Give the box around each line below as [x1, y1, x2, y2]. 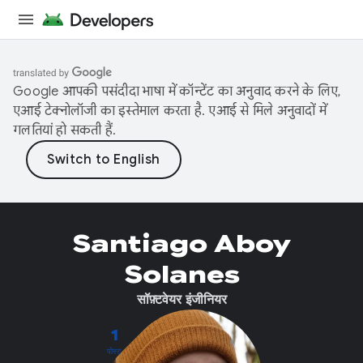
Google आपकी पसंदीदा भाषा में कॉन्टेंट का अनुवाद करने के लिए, [13, 83, 341, 100]
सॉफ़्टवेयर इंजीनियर [136, 292, 227, 308]
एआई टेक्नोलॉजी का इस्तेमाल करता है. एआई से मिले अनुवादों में [13, 103, 327, 119]
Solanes [123, 259, 240, 290]
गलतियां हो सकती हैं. [13, 122, 117, 139]
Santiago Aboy [72, 228, 291, 259]
